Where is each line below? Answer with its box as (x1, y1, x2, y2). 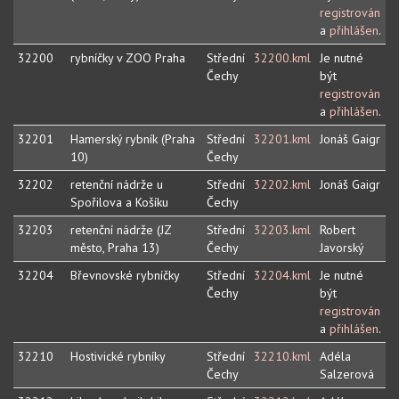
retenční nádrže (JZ (70, 222, 172, 239)
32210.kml (254, 348, 311, 365)
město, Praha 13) (70, 240, 159, 256)
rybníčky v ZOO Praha (70, 50, 185, 67)
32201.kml (254, 131, 311, 148)
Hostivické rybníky (70, 348, 166, 365)
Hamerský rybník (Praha (70, 131, 195, 148)
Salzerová (320, 366, 374, 383)
